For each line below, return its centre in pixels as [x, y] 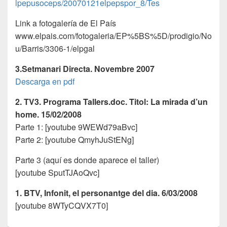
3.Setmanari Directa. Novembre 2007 [85, 69]
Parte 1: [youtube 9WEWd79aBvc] [76, 127]
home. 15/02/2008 [48, 115]
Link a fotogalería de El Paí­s [66, 23]
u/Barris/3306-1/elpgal [55, 49]
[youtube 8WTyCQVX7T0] [62, 206]
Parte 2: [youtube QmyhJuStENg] [74, 140]
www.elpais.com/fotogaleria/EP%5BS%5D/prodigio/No [113, 36]
